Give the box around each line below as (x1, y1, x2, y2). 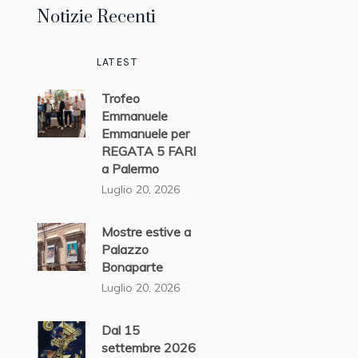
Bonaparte (101, 259, 163, 275)
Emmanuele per (101, 125, 189, 141)
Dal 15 (101, 322, 140, 338)
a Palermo (101, 161, 159, 177)
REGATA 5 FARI (101, 143, 196, 159)
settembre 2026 (101, 340, 196, 356)
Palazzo (101, 241, 149, 257)
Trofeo (101, 90, 140, 106)
